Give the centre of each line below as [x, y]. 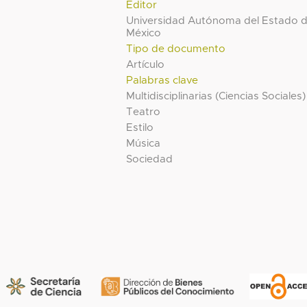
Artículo [146, 64]
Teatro [144, 112]
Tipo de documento [176, 49]
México [144, 33]
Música [144, 143]
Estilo [140, 127]
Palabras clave [162, 80]
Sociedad [150, 159]
